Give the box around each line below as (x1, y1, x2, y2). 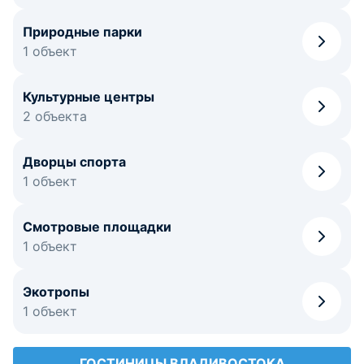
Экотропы (23, 284, 89, 300)
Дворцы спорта (23, 154, 126, 170)
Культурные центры (23, 89, 154, 105)
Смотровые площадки (23, 219, 171, 235)
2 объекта (23, 108, 87, 124)
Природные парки (23, 24, 142, 40)
